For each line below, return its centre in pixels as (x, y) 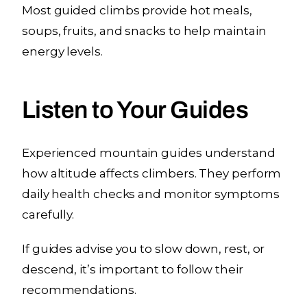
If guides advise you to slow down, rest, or (144, 248)
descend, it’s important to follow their (133, 269)
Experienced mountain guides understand (149, 152)
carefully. (48, 214)
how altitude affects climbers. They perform (152, 173)
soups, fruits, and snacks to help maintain (144, 30)
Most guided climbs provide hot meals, (137, 10)
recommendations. (79, 290)
